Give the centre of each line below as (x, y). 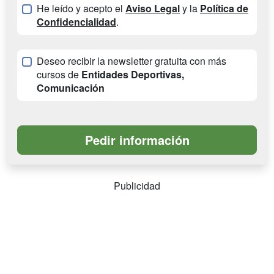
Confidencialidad (76, 22)
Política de (224, 9)
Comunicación (71, 88)
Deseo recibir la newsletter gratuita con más (131, 61)
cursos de (59, 75)
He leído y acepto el (81, 9)
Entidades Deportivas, (133, 75)
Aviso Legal (153, 9)
